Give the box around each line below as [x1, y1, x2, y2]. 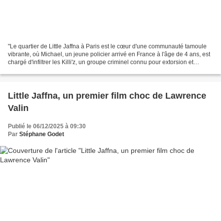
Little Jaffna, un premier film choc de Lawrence [8, 90, 206, 101]
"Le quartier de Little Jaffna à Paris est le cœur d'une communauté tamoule [8, 42, 207, 50]
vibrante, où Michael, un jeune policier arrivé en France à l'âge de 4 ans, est [8, 50, 210, 58]
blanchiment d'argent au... [8, 66, 77, 74]
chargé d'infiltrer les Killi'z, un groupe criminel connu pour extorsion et [8, 58, 193, 66]
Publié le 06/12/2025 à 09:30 [8, 122, 86, 130]
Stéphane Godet [19, 130, 64, 138]
